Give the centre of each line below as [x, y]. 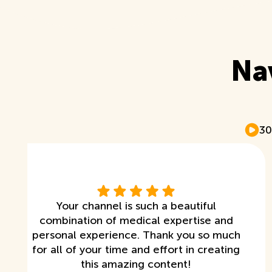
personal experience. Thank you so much [136, 235]
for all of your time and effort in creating [136, 249]
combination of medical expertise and [136, 220]
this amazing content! [136, 264]
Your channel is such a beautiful [136, 206]
